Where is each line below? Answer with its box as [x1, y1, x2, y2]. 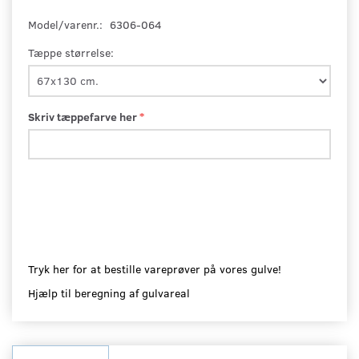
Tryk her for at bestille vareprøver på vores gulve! [28, 260, 281, 276]
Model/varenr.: [28, 16, 106, 32]
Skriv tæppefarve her [28, 108, 139, 124]
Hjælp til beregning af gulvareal [28, 284, 190, 301]
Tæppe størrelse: [28, 44, 114, 60]
